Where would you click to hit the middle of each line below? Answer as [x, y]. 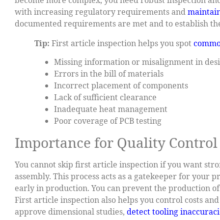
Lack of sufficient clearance [105, 97]
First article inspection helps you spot [122, 43]
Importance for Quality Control [116, 142]
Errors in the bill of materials [109, 73]
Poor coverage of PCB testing [108, 121]
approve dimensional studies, [71, 211]
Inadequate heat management [111, 109]
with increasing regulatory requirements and [101, 12]
